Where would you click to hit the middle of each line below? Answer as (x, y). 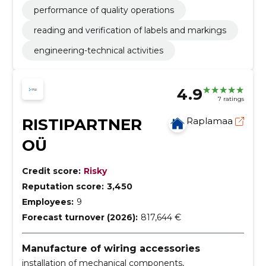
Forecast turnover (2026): (80, 217)
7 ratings (231, 99)
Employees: (47, 202)
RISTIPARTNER (82, 124)
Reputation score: (63, 186)
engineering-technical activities (98, 50)
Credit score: (51, 171)
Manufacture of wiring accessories (111, 248)
